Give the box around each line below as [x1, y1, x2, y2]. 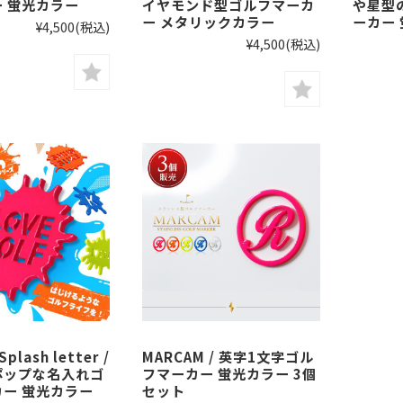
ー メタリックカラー [142, 12, 275, 32]
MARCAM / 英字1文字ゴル [142, 345, 314, 366]
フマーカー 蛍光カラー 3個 [142, 363, 317, 383]
